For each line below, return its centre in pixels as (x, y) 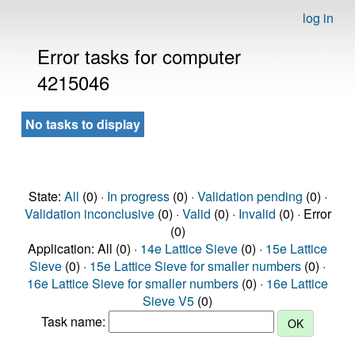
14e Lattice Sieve (189, 248)
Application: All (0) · (84, 248)
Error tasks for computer (139, 56)
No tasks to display (83, 124)
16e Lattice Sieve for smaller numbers (133, 283)
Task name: (75, 322)
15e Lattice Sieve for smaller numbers (195, 266)
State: (46, 196)
